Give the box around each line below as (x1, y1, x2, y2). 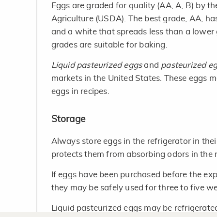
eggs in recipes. (51, 87, 109, 96)
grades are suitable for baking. (51, 41, 168, 49)
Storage (51, 115, 86, 124)
